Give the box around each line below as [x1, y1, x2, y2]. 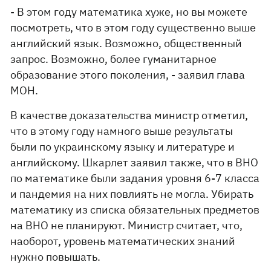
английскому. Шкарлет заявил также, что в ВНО [10, 155, 259, 169]
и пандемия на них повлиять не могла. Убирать [10, 187, 254, 201]
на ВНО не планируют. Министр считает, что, [10, 218, 243, 232]
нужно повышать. [10, 250, 101, 264]
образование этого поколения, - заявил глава [10, 68, 246, 82]
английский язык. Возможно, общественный [10, 36, 243, 50]
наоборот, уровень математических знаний [10, 234, 236, 248]
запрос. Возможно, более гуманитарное [10, 52, 217, 66]
